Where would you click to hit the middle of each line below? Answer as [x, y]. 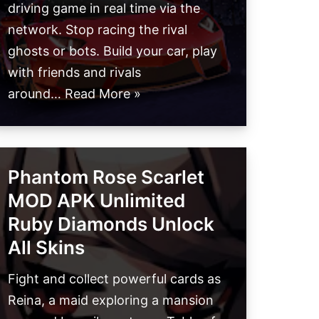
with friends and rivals [74, 73]
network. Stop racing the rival [98, 30]
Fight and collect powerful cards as [114, 279]
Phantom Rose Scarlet [106, 177]
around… [36, 94]
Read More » [103, 94]
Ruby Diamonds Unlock [111, 224]
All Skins [46, 248]
